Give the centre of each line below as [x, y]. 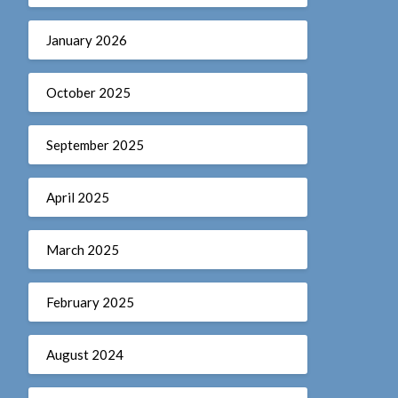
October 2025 [88, 92]
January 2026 [86, 40]
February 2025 [90, 302]
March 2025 [82, 249]
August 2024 [84, 354]
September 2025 [95, 144]
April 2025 [77, 197]
